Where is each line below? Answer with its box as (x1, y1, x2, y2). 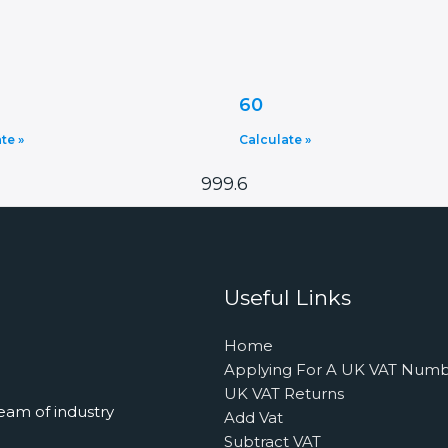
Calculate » (239, 132, 311, 147)
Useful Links (224, 285, 351, 310)
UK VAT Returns (224, 384, 344, 403)
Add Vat (224, 408, 283, 427)
